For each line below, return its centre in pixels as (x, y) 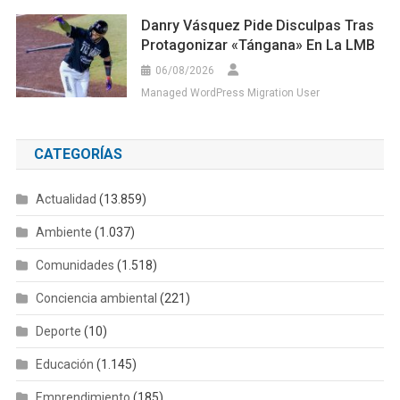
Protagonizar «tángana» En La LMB (258, 46)
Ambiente (63, 233)
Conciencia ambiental (96, 299)
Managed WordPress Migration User (231, 93)
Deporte (58, 332)
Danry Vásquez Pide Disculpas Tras (258, 26)
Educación (64, 365)
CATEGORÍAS (78, 154)
